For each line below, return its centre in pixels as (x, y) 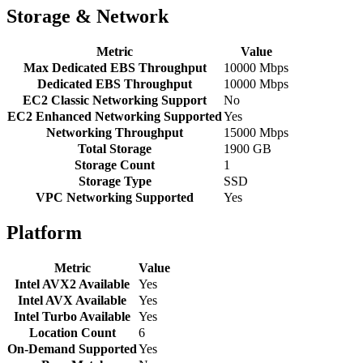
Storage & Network (88, 17)
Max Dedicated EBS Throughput (115, 68)
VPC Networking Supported (115, 198)
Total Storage (115, 149)
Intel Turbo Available (72, 316)
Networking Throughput (115, 133)
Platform (44, 232)
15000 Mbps (256, 133)
